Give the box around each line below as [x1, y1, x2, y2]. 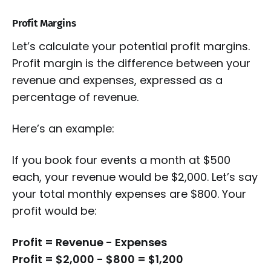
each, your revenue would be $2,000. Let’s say [12, 169, 258, 185]
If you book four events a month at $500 [12, 152, 230, 168]
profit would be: [12, 203, 97, 219]
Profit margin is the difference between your [12, 56, 250, 71]
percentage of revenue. [12, 90, 139, 105]
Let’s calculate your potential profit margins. [12, 39, 250, 54]
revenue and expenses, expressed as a [12, 73, 223, 88]
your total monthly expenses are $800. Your [12, 186, 246, 202]
